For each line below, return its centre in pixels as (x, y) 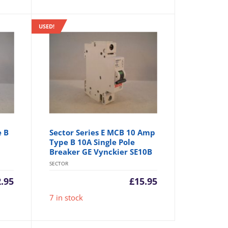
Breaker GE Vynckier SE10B (101, 152)
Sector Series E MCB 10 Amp (102, 133)
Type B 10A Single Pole (92, 142)
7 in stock (66, 198)
